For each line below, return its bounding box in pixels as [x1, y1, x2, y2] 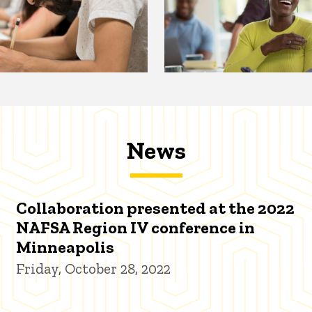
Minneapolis [15, 237, 114, 258]
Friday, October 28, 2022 [15, 260, 171, 278]
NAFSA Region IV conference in [15, 217, 255, 238]
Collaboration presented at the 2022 [15, 198, 295, 219]
